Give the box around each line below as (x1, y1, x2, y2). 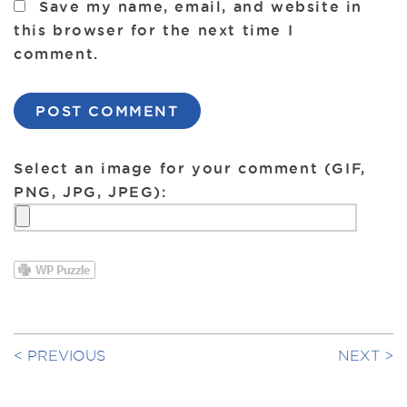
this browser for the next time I (14, 21, 294, 38)
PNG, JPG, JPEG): (14, 183, 167, 200)
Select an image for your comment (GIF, (14, 159, 366, 176)
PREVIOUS (27, 347, 105, 363)
